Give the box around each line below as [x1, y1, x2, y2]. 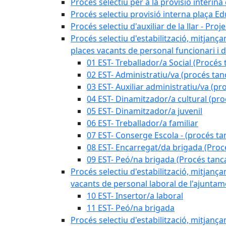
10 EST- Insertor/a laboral [87, 190, 183, 201]
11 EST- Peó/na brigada [87, 202, 175, 213]
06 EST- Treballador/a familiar [87, 118, 198, 129]
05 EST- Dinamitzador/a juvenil [87, 105, 202, 117]
